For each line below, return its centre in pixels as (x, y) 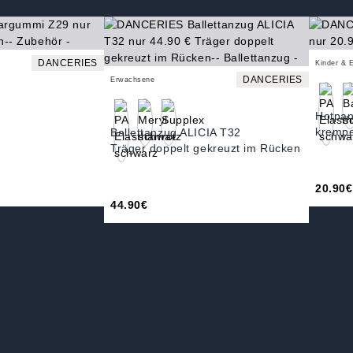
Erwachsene (133, 80)
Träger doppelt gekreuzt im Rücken (206, 148)
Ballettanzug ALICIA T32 (176, 132)
